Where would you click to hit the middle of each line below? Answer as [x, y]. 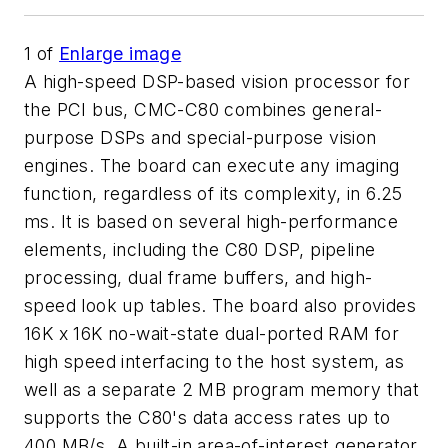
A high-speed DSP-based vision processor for [217, 81]
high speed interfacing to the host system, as [214, 361]
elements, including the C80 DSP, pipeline [200, 249]
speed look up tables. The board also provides [220, 305]
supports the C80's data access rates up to [207, 417]
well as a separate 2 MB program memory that [222, 389]
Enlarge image [120, 53]
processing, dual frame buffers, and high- [198, 277]
